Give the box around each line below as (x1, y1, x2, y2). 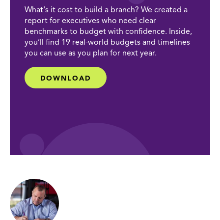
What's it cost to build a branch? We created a (25, 6, 188, 14)
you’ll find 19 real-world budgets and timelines (25, 38, 190, 47)
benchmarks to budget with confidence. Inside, (25, 27, 192, 36)
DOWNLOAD (40, 75, 91, 82)
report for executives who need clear (25, 17, 156, 25)
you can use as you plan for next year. (25, 49, 157, 57)
